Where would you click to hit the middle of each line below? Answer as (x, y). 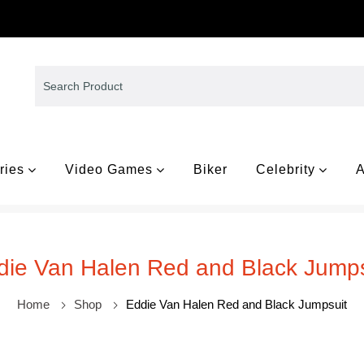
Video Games (109, 169)
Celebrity (286, 169)
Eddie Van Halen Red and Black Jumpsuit (236, 304)
